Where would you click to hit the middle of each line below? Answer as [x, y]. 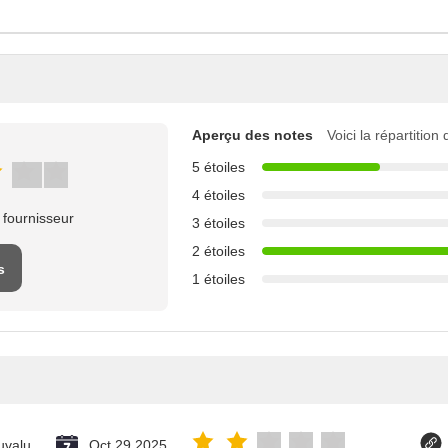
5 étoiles [218, 166]
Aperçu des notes [252, 134]
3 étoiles [218, 222]
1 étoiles [218, 278]
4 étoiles [218, 194]
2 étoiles [218, 250]
